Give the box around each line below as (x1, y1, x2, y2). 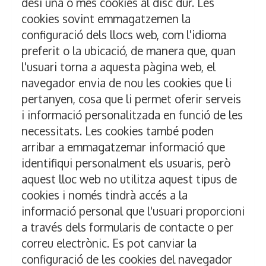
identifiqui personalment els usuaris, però (21, 156, 230, 170)
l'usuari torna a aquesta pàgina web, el (21, 59, 216, 74)
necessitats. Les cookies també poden (21, 123, 214, 138)
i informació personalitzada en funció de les (21, 107, 243, 122)
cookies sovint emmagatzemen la (21, 11, 191, 26)
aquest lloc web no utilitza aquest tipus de (21, 172, 237, 186)
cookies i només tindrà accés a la (21, 188, 188, 202)
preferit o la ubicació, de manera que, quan (21, 43, 236, 58)
